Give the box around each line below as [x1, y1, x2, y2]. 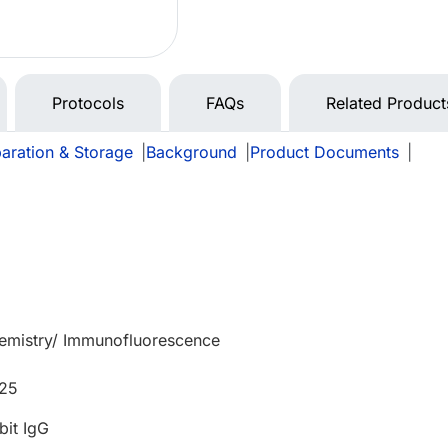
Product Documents [250, 142, 399, 163]
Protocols [52, 93, 124, 114]
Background [146, 142, 237, 163]
